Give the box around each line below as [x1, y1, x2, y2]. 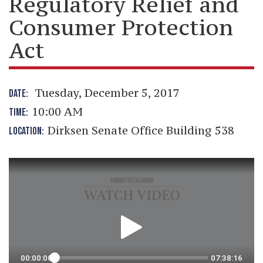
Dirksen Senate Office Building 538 [48, 123, 234, 137]
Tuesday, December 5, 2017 [32, 86, 180, 100]
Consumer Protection [9, 14, 233, 41]
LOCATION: [9, 125, 48, 137]
